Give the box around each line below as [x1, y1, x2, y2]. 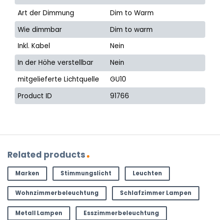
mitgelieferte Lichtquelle [18, 74, 100, 84]
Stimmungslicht [60, 169, 111, 177]
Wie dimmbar [18, 25, 62, 34]
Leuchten [133, 169, 163, 177]
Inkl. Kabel [18, 41, 51, 51]
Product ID [18, 91, 53, 101]
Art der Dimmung [18, 8, 75, 18]
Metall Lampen [15, 209, 62, 217]
